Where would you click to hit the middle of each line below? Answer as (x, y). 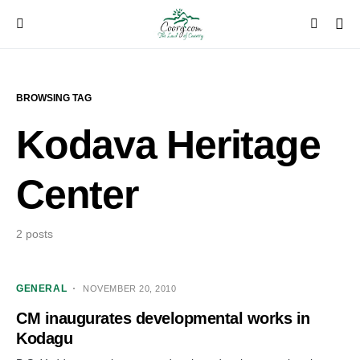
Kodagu (44, 338)
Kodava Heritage (168, 145)
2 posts (35, 234)
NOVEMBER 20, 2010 (130, 288)
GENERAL (42, 288)
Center (77, 194)
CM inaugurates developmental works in (163, 318)
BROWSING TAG (54, 98)
